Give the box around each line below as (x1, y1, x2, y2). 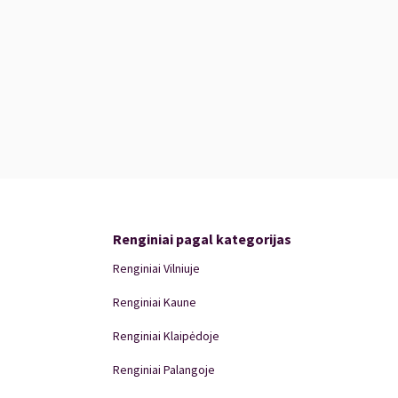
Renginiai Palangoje (112, 362, 215, 378)
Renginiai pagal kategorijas (112, 230, 291, 248)
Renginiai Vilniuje (112, 260, 200, 276)
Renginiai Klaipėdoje (112, 328, 219, 344)
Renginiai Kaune (112, 294, 196, 310)
